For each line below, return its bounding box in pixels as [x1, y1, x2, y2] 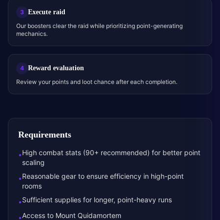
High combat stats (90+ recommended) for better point [22, 148, 200, 157]
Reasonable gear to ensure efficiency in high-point [22, 172, 184, 180]
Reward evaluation [28, 63, 84, 73]
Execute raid [28, 7, 65, 17]
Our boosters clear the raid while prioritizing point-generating [16, 22, 183, 29]
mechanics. [16, 30, 48, 37]
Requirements [18, 129, 71, 141]
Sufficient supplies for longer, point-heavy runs [22, 195, 172, 204]
